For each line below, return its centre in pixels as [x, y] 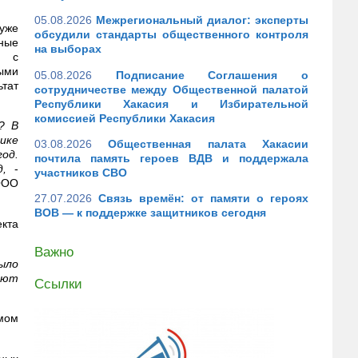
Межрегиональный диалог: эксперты [202, 20]
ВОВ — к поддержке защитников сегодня [150, 213]
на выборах [68, 49]
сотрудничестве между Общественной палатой [171, 89]
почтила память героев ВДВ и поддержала [171, 158]
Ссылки [58, 284]
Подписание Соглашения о [212, 75]
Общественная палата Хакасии [209, 143]
